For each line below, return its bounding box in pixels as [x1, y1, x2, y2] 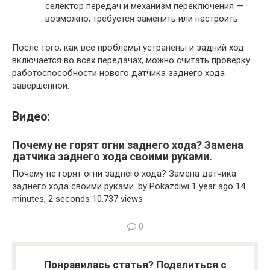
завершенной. [12, 80, 69, 92]
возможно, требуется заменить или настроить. [45, 13, 240, 25]
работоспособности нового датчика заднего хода [12, 67, 225, 79]
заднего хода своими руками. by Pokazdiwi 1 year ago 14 [12, 180, 245, 192]
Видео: [12, 109, 50, 124]
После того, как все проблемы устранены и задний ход [12, 42, 244, 54]
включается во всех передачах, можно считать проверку [12, 55, 250, 66]
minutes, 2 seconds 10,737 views [12, 193, 143, 204]
